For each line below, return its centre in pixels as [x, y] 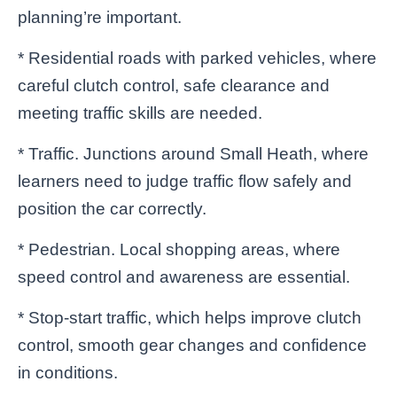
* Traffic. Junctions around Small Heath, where [193, 153]
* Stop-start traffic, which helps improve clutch [190, 317]
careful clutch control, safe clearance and [174, 85]
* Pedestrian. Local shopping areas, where [179, 249]
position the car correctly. [112, 208]
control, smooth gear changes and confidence [192, 345]
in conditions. [68, 372]
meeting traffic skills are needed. [140, 113]
